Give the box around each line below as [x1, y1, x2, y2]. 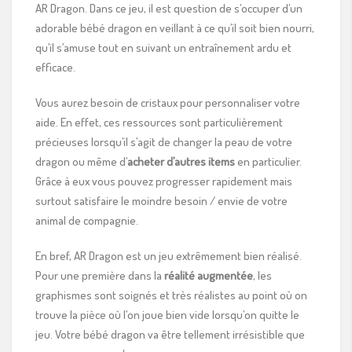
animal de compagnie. [35, 212, 138, 228]
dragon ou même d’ [35, 153, 127, 169]
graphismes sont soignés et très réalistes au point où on [35, 287, 307, 302]
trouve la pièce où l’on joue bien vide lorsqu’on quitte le [35, 306, 299, 322]
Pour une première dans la [35, 267, 164, 283]
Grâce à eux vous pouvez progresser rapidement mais [35, 173, 292, 189]
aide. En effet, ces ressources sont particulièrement [35, 114, 283, 130]
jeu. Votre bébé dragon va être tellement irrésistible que [35, 326, 305, 342]
